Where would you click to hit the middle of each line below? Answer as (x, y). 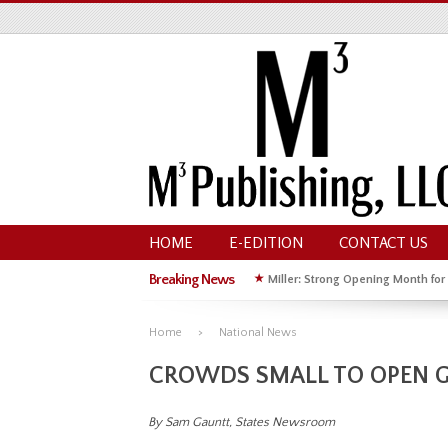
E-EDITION (266, 242)
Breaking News (191, 279)
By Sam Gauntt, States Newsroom (242, 422)
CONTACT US (383, 242)
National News (258, 332)
